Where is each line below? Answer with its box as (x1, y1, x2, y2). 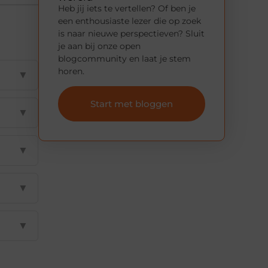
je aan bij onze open (58, 40, 141, 51)
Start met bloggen (90, 98, 173, 110)
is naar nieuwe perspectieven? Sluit (58, 28, 205, 39)
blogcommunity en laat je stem (58, 53, 191, 64)
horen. (58, 65, 84, 77)
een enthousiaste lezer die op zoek (58, 15, 201, 26)
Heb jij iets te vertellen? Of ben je (58, 2, 196, 14)
